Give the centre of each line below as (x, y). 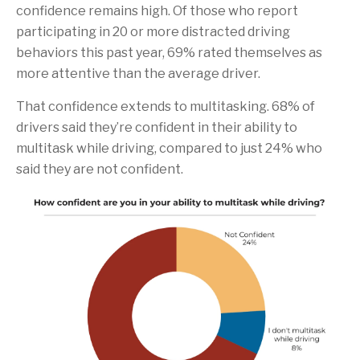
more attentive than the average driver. (138, 74)
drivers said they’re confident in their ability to (157, 128)
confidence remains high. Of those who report (157, 11)
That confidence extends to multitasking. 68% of (166, 107)
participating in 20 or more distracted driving (153, 32)
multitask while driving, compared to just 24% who (169, 149)
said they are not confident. (100, 170)
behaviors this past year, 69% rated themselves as (169, 53)
